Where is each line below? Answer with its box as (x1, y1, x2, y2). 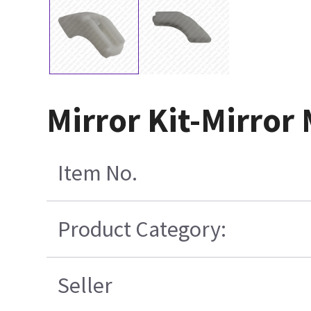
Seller (58, 271, 113, 300)
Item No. (58, 159, 138, 187)
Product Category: (58, 215, 227, 244)
